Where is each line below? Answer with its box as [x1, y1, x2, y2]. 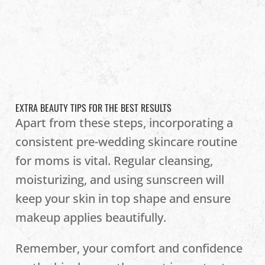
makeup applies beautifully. [15, 209, 167, 225]
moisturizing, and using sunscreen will [15, 172, 225, 188]
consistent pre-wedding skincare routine [15, 134, 238, 150]
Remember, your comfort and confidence [15, 240, 243, 256]
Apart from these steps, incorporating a [15, 115, 234, 131]
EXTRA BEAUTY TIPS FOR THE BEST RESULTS [15, 101, 172, 115]
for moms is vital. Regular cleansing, [15, 153, 214, 169]
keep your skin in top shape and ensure [15, 190, 231, 206]
